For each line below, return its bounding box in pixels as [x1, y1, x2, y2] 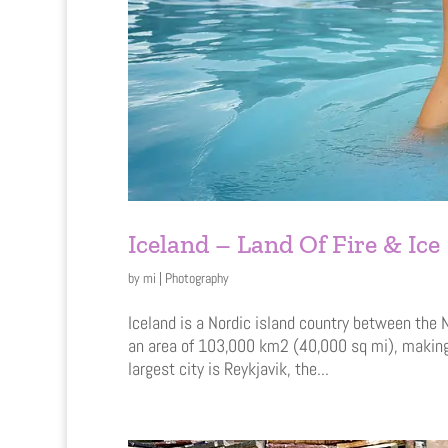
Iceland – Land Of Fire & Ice [127, 227, 440, 260]
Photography [164, 268, 229, 287]
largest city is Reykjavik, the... [127, 356, 329, 380]
